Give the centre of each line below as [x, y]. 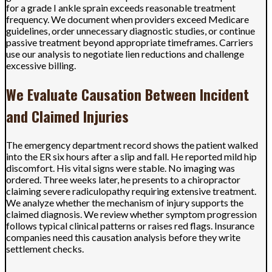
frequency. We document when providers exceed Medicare [127, 19]
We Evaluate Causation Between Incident [127, 94]
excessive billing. [41, 66]
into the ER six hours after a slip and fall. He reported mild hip [131, 157]
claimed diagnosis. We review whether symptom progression [131, 214]
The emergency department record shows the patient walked [132, 145]
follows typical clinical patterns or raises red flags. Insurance [130, 226]
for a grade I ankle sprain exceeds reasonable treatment [121, 8]
